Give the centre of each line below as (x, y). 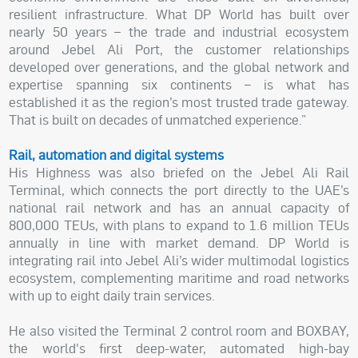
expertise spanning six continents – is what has (179, 85)
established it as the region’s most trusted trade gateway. (179, 102)
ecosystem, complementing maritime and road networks (179, 278)
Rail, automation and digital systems (117, 155)
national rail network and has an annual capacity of (179, 208)
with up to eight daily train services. (114, 296)
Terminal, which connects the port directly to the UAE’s (179, 190)
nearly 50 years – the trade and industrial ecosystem (179, 32)
